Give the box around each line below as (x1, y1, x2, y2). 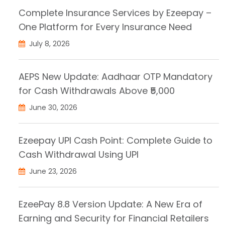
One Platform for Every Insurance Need (19, 21, 192, 34)
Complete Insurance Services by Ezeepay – (19, 7, 211, 20)
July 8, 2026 (27, 39, 70, 49)
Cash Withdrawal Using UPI (19, 148, 139, 161)
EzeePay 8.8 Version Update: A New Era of (19, 198, 202, 211)
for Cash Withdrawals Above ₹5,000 (19, 84, 175, 97)
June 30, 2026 (27, 102, 77, 113)
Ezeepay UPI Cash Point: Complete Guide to (19, 134, 212, 147)
